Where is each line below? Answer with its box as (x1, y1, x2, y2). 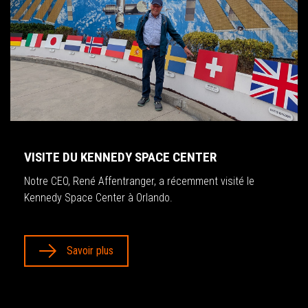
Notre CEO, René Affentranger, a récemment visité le (24, 174, 254, 188)
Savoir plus (67, 243, 113, 257)
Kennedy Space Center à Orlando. (24, 190, 173, 204)
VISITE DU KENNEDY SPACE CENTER (24, 148, 217, 165)
